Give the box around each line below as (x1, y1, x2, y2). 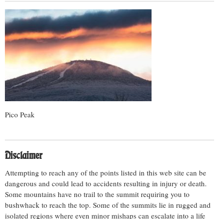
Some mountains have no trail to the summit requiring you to (5, 189, 190, 199)
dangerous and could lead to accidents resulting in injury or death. (5, 178, 207, 188)
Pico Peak (5, 109, 35, 119)
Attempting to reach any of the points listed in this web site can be (5, 168, 206, 177)
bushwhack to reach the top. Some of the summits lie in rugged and (5, 200, 211, 210)
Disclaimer (5, 150, 42, 161)
